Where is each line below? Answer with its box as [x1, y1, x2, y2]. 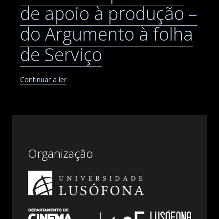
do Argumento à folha [20, 22, 193, 46]
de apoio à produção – [20, 1, 197, 25]
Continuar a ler [20, 74, 66, 84]
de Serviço [20, 42, 102, 66]
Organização [28, 145, 93, 161]
